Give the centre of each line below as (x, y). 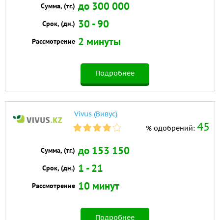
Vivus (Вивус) (96, 114)
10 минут (99, 186)
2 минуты (100, 42)
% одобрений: (171, 128)
